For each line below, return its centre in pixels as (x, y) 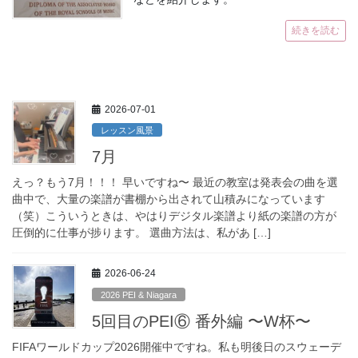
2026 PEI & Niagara (139, 294)
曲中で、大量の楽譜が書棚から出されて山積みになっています (169, 199)
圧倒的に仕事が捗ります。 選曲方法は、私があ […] (141, 233)
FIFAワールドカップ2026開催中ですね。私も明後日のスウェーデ (177, 346)
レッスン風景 (127, 130)
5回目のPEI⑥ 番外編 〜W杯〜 (201, 321)
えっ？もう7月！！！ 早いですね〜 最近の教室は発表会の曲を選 (175, 183)
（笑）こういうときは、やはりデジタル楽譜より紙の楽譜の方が (174, 216)
